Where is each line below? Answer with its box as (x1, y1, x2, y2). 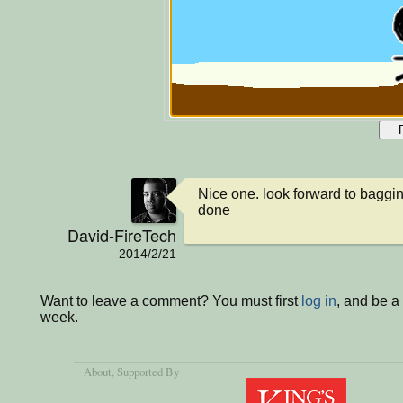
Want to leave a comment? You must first (40, 292, 301, 309)
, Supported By (112, 363, 180, 381)
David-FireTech (67, 222, 176, 246)
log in (301, 292, 336, 309)
